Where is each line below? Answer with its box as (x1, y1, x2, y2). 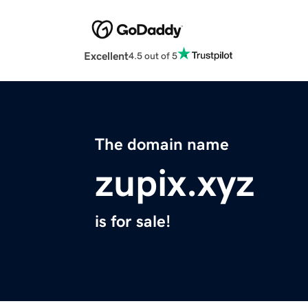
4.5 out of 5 (129, 50, 177, 60)
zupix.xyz (95, 164, 254, 203)
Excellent (84, 50, 129, 62)
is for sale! (95, 213, 170, 230)
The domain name (95, 136, 229, 153)
